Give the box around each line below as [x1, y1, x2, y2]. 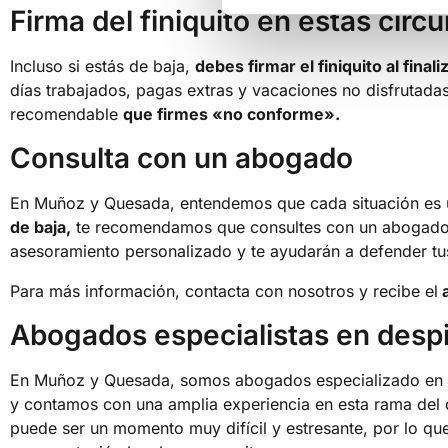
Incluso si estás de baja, [10, 55, 195, 76]
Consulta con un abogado [10, 140, 353, 175]
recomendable [10, 103, 123, 124]
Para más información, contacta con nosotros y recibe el [10, 280, 438, 301]
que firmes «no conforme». [123, 103, 340, 124]
